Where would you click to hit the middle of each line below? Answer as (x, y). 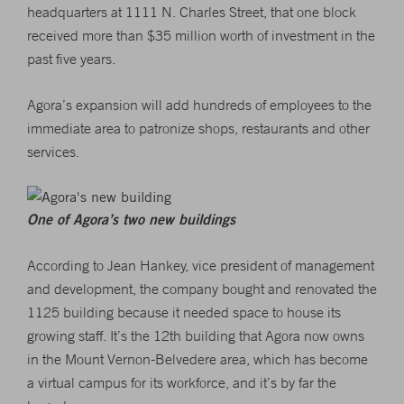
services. (53, 151)
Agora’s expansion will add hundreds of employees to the (199, 105)
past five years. (71, 59)
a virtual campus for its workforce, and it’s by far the (182, 382)
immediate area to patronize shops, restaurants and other (198, 128)
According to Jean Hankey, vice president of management (201, 265)
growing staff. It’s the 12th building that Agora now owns (196, 335)
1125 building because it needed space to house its (184, 312)
